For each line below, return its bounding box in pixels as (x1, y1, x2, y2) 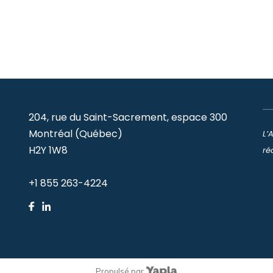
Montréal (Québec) (29, 127, 122, 141)
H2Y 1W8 (29, 143, 68, 158)
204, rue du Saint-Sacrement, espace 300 (29, 110, 227, 125)
